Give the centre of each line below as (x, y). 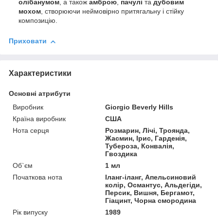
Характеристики (40, 73)
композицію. (38, 21)
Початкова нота (37, 177)
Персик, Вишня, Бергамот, (150, 192)
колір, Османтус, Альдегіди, (154, 185)
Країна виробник (39, 118)
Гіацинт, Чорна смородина (151, 200)
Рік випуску (30, 212)
